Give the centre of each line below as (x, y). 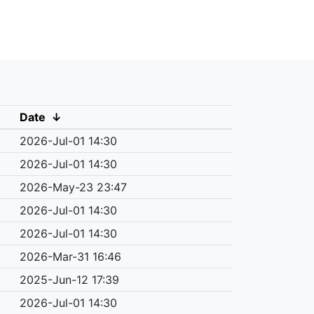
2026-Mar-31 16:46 (70, 256)
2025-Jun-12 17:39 (69, 279)
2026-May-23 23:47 (73, 187)
